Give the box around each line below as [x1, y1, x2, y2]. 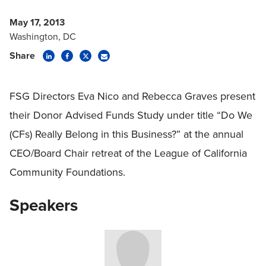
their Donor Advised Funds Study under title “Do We [9, 107, 252, 123]
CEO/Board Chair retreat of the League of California [9, 145, 247, 161]
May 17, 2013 [9, 15, 65, 29]
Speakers [9, 193, 78, 217]
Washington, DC [9, 30, 76, 43]
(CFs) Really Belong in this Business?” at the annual [9, 126, 243, 142]
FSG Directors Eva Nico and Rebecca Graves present [9, 88, 255, 104]
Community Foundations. [9, 164, 125, 180]
